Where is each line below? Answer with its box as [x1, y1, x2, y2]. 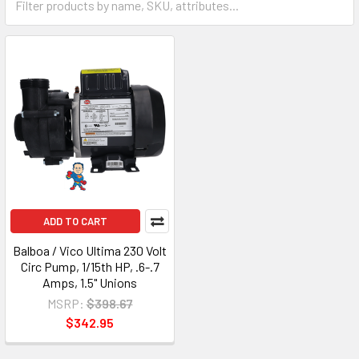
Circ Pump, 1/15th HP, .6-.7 [20, 259, 159, 274]
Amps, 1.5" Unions [42, 275, 137, 290]
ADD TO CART [43, 215, 107, 228]
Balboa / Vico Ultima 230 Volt [13, 243, 167, 258]
